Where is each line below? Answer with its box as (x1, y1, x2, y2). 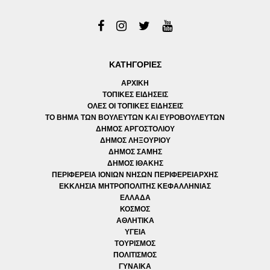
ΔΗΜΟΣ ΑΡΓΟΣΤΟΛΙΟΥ (95, 124, 175, 133)
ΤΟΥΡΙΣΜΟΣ (115, 239, 155, 248)
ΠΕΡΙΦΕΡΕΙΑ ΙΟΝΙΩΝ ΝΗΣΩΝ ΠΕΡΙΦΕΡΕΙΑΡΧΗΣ (52, 170, 218, 179)
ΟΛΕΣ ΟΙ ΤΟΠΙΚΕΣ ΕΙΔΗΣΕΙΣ (87, 101, 183, 110)
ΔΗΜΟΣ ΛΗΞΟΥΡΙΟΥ (99, 136, 171, 145)
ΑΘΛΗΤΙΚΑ (116, 216, 154, 225)
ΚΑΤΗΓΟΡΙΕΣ (108, 59, 162, 69)
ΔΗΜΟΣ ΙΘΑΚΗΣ (107, 159, 163, 168)
